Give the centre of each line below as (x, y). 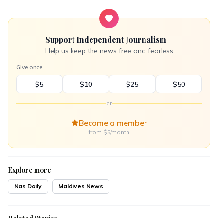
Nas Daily (28, 186)
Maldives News (81, 186)
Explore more (29, 170)
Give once (29, 67)
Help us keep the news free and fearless (109, 51)
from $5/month (109, 132)
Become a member (113, 123)
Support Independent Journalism (106, 40)
